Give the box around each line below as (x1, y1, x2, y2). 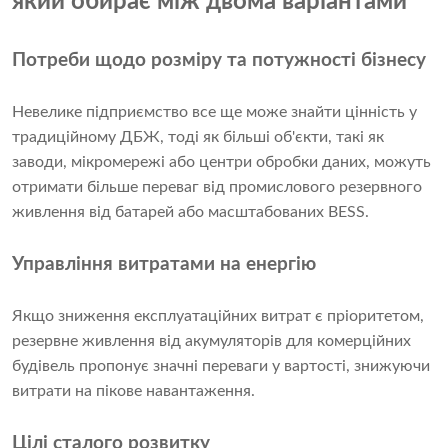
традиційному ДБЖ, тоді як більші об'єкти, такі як (12, 128, 384, 145)
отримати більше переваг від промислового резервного (12, 178, 422, 195)
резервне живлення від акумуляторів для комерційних (12, 332, 411, 349)
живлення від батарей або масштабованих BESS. (12, 203, 369, 220)
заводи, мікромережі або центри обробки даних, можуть (12, 153, 431, 170)
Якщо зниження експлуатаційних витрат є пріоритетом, (12, 307, 424, 324)
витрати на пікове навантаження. (12, 382, 255, 399)
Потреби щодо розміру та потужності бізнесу (12, 50, 426, 70)
